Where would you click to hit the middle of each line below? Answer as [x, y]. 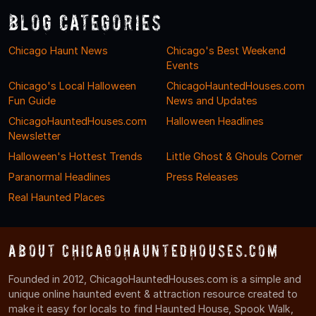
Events [183, 65]
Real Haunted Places [57, 197]
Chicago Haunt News [58, 50]
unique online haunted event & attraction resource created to [153, 293]
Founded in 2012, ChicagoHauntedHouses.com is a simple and [155, 279]
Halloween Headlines [215, 121]
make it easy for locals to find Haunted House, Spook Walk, [151, 308]
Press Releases [202, 176]
